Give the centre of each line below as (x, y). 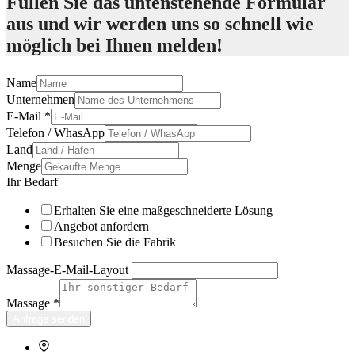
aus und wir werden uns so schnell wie (160, 23)
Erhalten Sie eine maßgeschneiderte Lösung (163, 210)
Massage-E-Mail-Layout (67, 269)
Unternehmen (40, 99)
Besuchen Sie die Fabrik (115, 242)
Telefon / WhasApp (55, 132)
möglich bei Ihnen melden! (115, 45)
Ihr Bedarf (32, 181)
